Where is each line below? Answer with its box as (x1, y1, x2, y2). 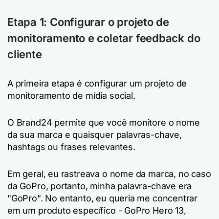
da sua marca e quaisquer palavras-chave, (7, 129, 182, 140)
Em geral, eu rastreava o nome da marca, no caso (7, 168, 211, 179)
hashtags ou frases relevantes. (7, 141, 135, 152)
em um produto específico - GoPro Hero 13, (7, 205, 186, 216)
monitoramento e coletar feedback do (7, 31, 200, 44)
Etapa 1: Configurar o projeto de (7, 15, 169, 28)
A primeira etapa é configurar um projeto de (7, 78, 187, 88)
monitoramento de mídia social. (7, 90, 135, 101)
